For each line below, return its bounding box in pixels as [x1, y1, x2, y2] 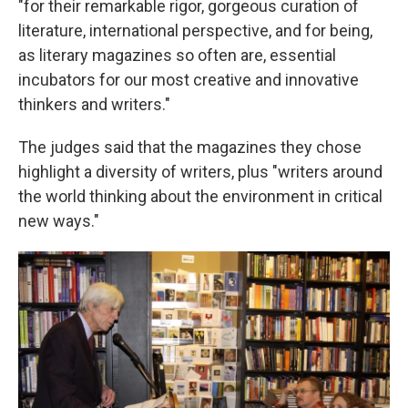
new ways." [18, 211, 99, 231]
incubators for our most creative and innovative [18, 70, 359, 90]
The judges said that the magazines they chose [18, 138, 362, 158]
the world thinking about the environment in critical [18, 187, 382, 207]
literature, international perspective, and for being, [18, 21, 372, 41]
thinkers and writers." [18, 95, 170, 115]
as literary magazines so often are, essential [18, 46, 336, 66]
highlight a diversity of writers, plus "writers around [18, 162, 382, 182]
